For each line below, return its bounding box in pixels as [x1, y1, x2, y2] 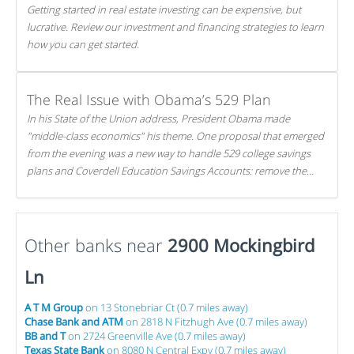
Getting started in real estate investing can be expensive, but [27, 2, 301, 17]
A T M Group [24, 300, 83, 314]
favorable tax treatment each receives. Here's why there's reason [27, 181, 319, 195]
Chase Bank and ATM [24, 314, 123, 329]
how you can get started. [27, 37, 139, 51]
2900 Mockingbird [168, 233, 314, 257]
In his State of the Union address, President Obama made [27, 111, 290, 126]
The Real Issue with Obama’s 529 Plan [27, 90, 271, 109]
